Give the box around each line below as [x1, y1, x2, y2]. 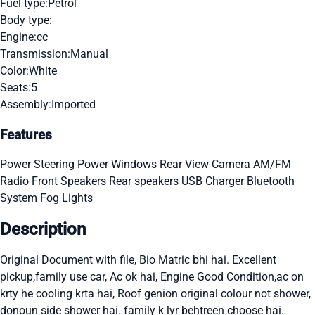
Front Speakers [32, 174, 109, 188]
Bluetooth [247, 174, 295, 188]
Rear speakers [109, 174, 181, 188]
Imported [51, 97, 96, 111]
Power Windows [77, 157, 160, 172]
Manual [70, 46, 108, 60]
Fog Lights [40, 191, 93, 205]
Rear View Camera [160, 157, 253, 172]
